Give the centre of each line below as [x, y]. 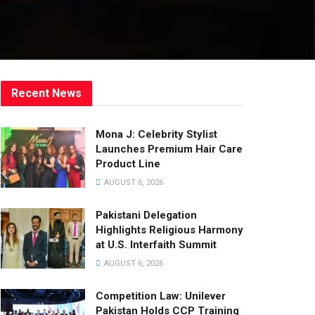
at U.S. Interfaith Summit [156, 245]
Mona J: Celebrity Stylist [156, 134]
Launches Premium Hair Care [169, 149]
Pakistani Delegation [146, 215]
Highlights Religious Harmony [169, 230]
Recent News [46, 93]
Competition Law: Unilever [161, 296]
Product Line [128, 164]
